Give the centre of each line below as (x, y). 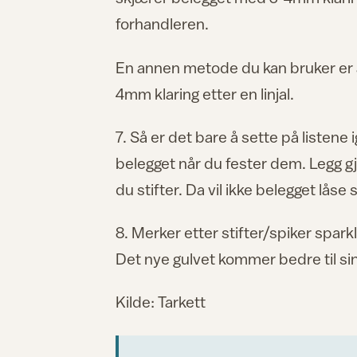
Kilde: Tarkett (161, 302)
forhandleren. (162, 24)
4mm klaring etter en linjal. (205, 93)
